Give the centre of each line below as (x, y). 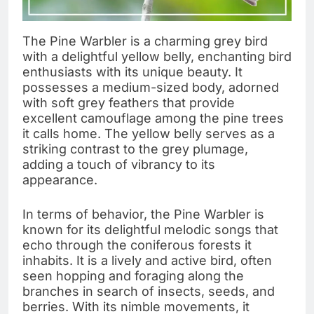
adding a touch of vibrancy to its (119, 164)
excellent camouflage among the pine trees (153, 118)
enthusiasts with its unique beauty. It (132, 71)
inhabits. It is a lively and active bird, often (147, 260)
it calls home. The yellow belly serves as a (149, 133)
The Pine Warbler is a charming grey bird (145, 41)
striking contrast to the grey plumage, (135, 149)
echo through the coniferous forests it (137, 245)
